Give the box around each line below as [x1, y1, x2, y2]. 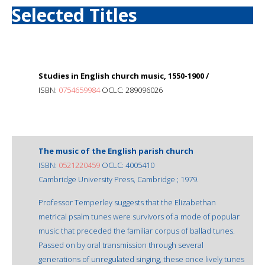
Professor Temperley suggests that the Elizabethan [38, 196, 216, 208]
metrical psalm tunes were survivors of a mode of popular [38, 211, 240, 222]
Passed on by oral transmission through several [38, 239, 203, 250]
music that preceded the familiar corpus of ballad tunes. [38, 225, 235, 236]
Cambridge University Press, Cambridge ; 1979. [38, 173, 199, 185]
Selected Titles [12, 2, 137, 27]
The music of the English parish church [38, 145, 193, 156]
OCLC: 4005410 [100, 159, 154, 170]
